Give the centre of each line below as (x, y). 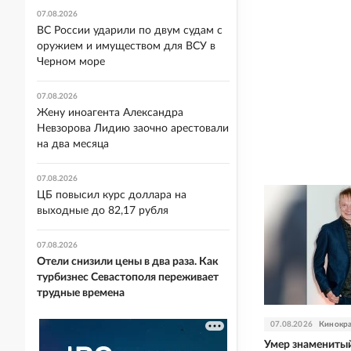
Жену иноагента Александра (110, 113)
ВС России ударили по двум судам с (130, 31)
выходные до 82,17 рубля (103, 211)
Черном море (71, 62)
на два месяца (73, 144)
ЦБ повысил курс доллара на (112, 195)
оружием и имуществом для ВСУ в (126, 46)
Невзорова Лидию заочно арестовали (133, 128)
